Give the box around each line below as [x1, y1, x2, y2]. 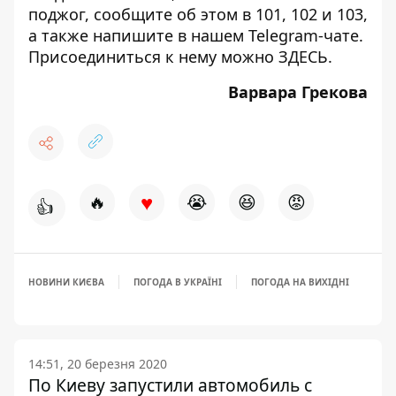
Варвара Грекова [228, 80, 368, 103]
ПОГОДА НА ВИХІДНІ [251, 275, 349, 288]
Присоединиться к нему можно [28, 45, 278, 67]
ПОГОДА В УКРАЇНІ [133, 275, 222, 288]
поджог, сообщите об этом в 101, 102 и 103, [28, 3, 368, 25]
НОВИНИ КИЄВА [28, 275, 104, 288]
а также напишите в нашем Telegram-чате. [28, 24, 363, 46]
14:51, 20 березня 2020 [28, 354, 167, 372]
